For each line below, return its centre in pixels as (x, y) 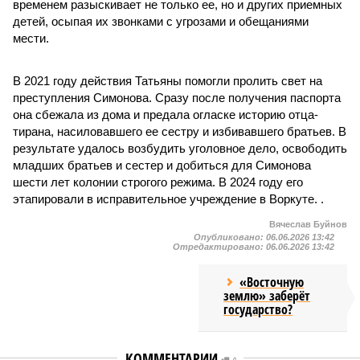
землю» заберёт (267, 296)
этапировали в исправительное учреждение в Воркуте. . (168, 199)
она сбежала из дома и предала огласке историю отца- (166, 115)
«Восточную (272, 282)
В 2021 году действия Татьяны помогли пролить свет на (168, 81)
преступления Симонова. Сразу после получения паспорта (177, 98)
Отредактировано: (219, 247)
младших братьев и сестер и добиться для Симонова (162, 165)
